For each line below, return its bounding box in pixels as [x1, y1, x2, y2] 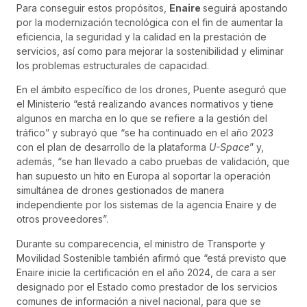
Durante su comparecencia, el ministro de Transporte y [16, 237, 265, 249]
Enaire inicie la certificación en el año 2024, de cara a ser [16, 266, 276, 278]
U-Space [209, 141, 249, 153]
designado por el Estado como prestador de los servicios [16, 280, 278, 293]
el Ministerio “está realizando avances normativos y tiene [16, 98, 273, 110]
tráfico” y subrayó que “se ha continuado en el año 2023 [16, 127, 273, 139]
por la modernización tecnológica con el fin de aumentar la [16, 16, 283, 29]
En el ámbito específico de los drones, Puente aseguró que [16, 84, 286, 96]
